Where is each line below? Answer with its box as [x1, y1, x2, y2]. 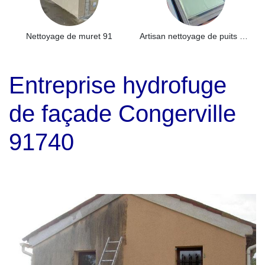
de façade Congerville [9, 101, 236, 127]
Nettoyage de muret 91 [26, 31, 112, 41]
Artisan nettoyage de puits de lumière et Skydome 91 [240, 31, 248, 41]
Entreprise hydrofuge [9, 72, 227, 98]
